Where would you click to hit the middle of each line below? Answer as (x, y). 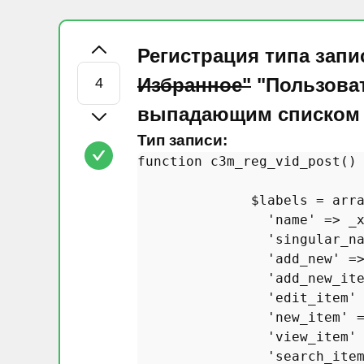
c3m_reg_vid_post (275, 161)
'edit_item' (312, 298)
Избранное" (194, 85)
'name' (292, 220)
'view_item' (312, 337)
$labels (279, 200)
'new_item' (308, 317)
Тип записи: (182, 140)
